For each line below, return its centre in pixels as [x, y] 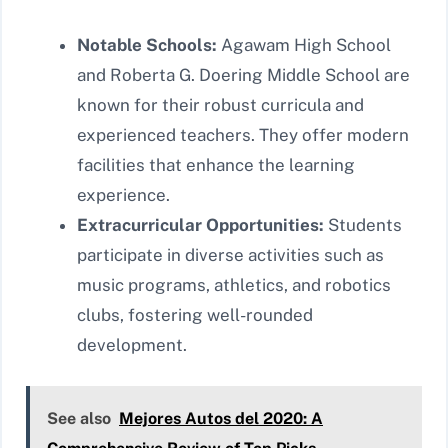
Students [363, 225]
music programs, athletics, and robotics [234, 285]
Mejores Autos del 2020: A [221, 418]
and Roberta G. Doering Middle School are [243, 75]
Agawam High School [304, 45]
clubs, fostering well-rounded [195, 315]
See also [79, 418]
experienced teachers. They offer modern [243, 135]
